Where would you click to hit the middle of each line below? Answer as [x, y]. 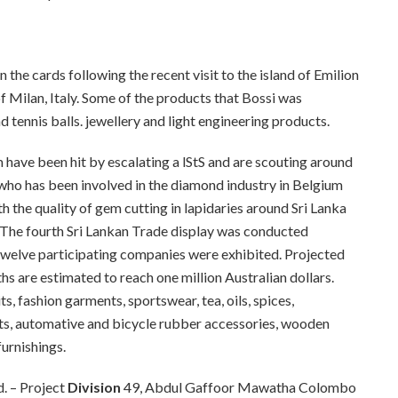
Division [96, 387]
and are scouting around [280, 162]
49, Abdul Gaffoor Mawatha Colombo [240, 387]
